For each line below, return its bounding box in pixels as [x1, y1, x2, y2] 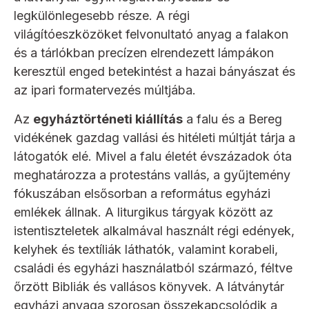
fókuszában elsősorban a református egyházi [14, 186, 270, 201]
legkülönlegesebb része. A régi [14, 8, 190, 23]
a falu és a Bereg [183, 112, 282, 127]
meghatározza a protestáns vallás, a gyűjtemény [14, 168, 290, 183]
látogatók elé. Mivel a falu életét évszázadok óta [14, 149, 292, 164]
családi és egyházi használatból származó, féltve [14, 261, 292, 276]
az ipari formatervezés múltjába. [14, 83, 196, 98]
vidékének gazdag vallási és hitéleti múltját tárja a [14, 130, 295, 146]
